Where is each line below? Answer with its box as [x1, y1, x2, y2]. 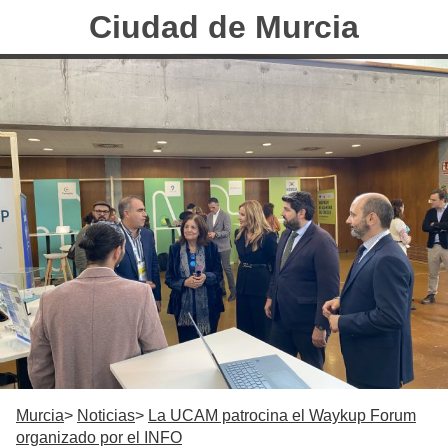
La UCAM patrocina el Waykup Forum [148, 407, 416, 424]
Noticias [77, 407, 135, 424]
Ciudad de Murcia [89, 9, 359, 45]
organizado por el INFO [16, 429, 182, 446]
